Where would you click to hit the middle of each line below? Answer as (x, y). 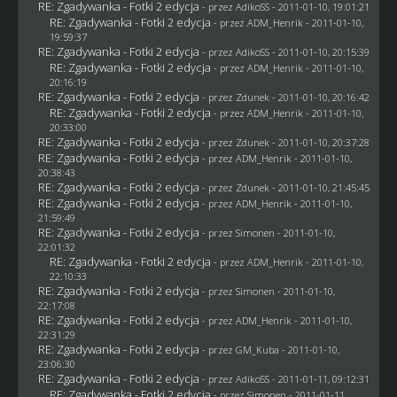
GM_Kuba (257, 349)
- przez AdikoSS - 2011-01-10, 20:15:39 (285, 51)
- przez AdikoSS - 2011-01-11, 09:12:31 (285, 378)
